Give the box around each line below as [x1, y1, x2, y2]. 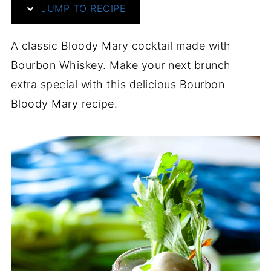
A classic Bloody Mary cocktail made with [10, 39, 231, 52]
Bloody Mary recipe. [10, 97, 118, 110]
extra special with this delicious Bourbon [10, 78, 225, 91]
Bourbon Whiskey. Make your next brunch [10, 59, 231, 71]
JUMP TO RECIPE [38, 2, 126, 15]
